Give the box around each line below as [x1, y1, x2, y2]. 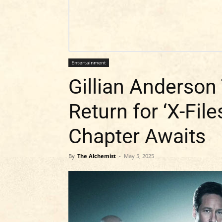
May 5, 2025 [124, 152, 154, 160]
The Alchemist [77, 152, 116, 160]
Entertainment [71, 59, 106, 66]
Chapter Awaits [68, 124, 206, 148]
